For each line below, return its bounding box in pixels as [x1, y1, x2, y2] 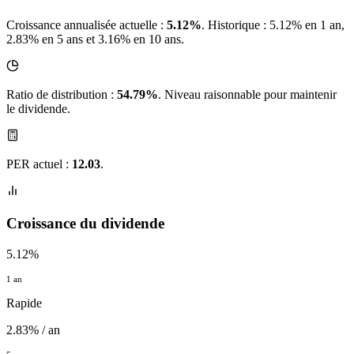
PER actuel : [6, 157, 72, 171]
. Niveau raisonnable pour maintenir [158, 88, 337, 102]
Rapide [6, 296, 42, 310]
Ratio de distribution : [6, 88, 117, 102]
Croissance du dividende [6, 215, 164, 232]
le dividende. [6, 102, 70, 116]
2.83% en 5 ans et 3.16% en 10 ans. [6, 32, 184, 47]
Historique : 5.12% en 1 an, [208, 18, 345, 32]
